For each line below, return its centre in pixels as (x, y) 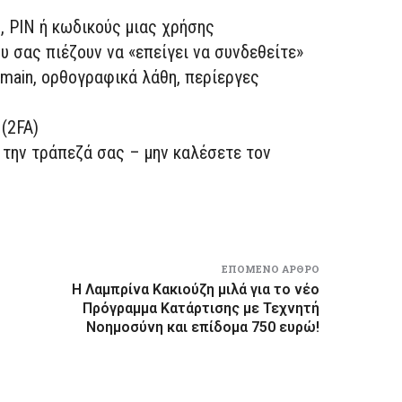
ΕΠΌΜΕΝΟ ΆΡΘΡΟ (271, 268)
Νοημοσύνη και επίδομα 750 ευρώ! (203, 327)
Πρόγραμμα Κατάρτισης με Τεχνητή (201, 308)
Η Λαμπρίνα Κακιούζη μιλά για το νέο (196, 289)
